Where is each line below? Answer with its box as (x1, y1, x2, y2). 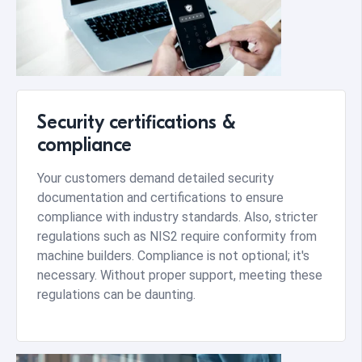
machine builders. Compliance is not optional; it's (37, 248, 309, 264)
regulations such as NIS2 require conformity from (37, 229, 317, 245)
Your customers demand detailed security (37, 170, 274, 187)
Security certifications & (37, 111, 236, 134)
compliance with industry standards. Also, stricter (37, 209, 318, 225)
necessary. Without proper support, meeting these (37, 267, 322, 284)
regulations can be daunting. (37, 287, 196, 303)
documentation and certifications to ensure (37, 190, 284, 206)
